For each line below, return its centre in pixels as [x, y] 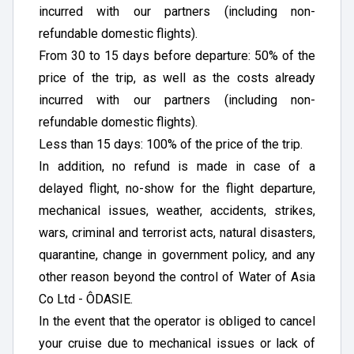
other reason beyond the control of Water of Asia [177, 277]
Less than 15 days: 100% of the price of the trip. [171, 144]
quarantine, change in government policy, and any [177, 255]
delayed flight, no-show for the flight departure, [177, 188]
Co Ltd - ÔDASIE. [86, 299]
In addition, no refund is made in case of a [177, 166]
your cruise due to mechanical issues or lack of [177, 343]
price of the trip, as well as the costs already [177, 78]
